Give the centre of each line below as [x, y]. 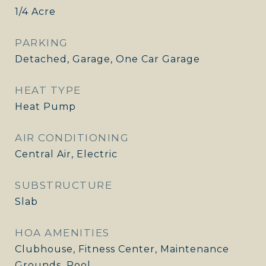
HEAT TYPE [48, 90]
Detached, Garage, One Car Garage [107, 59]
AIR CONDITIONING [72, 138]
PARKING [42, 43]
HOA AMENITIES [62, 233]
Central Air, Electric [66, 154]
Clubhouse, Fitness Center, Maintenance [122, 249]
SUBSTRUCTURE [64, 185]
